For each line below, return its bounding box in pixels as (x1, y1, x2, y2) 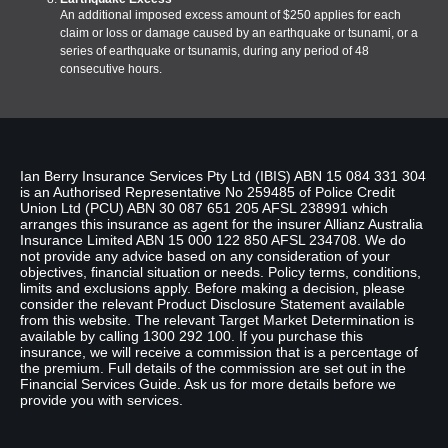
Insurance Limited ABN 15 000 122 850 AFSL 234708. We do (20, 232, 406, 249)
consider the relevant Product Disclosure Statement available (20, 296, 405, 313)
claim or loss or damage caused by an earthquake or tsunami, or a (60, 26, 418, 41)
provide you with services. (20, 392, 183, 409)
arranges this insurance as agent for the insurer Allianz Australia (20, 216, 423, 233)
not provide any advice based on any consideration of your (20, 248, 390, 265)
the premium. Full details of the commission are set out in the (20, 360, 406, 377)
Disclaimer (19, 156, 104, 175)
